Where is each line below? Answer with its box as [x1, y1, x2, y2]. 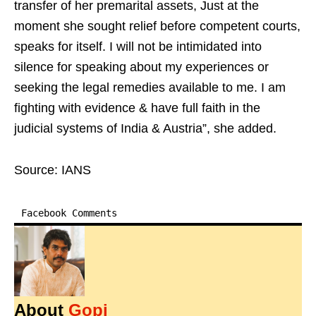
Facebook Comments [21, 207, 117, 219]
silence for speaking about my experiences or [14, 60, 269, 74]
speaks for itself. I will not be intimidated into [14, 39, 262, 54]
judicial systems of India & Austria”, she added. [14, 121, 276, 135]
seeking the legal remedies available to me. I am [14, 80, 286, 95]
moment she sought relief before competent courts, [14, 19, 300, 33]
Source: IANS [14, 163, 91, 177]
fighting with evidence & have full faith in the [14, 101, 260, 115]
